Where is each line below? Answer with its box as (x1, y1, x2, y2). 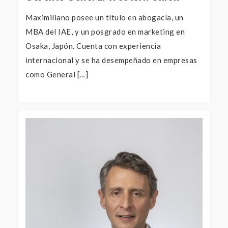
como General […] (25, 70, 88, 79)
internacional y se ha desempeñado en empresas (25, 55, 197, 65)
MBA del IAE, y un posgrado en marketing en (25, 27, 185, 37)
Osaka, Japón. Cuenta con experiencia (25, 41, 161, 51)
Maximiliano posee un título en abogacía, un (25, 13, 184, 22)
